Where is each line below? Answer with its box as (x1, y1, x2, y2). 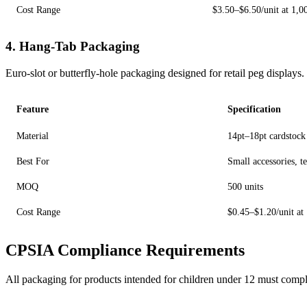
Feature (16, 103, 49, 114)
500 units (228, 180, 263, 192)
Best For (16, 155, 49, 167)
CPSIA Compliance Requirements (5, 241, 245, 259)
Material (16, 130, 49, 141)
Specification (228, 103, 281, 114)
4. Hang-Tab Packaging (5, 39, 140, 54)
